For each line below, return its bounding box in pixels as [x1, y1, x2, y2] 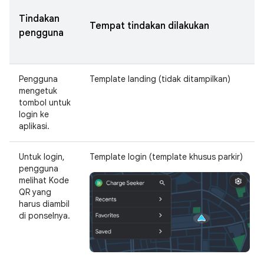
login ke [19, 109, 49, 120]
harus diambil [19, 199, 70, 209]
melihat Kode [19, 175, 69, 186]
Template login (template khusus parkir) [90, 151, 243, 162]
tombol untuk [19, 97, 71, 108]
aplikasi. [19, 121, 49, 131]
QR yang [19, 187, 51, 197]
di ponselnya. [19, 210, 70, 221]
